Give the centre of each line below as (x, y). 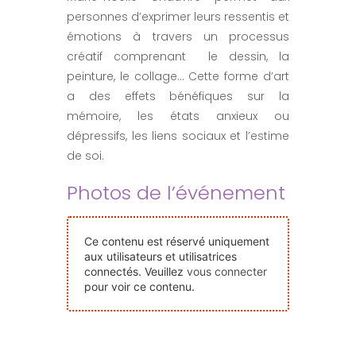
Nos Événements (73, 14)
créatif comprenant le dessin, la (178, 57)
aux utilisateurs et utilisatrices (161, 257)
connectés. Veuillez (135, 272)
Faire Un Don (59, 171)
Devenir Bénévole (74, 119)
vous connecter (227, 272)
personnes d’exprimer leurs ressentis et (178, 17)
